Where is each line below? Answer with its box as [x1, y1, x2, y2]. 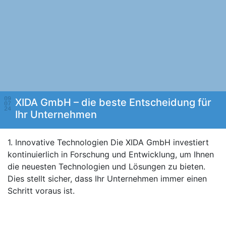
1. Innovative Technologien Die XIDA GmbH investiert [8, 137, 209, 147]
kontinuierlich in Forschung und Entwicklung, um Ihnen [8, 149, 214, 159]
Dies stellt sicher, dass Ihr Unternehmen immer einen [8, 174, 207, 184]
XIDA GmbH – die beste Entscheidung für [15, 96, 211, 108]
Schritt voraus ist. [8, 186, 75, 196]
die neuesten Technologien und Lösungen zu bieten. [8, 161, 205, 172]
